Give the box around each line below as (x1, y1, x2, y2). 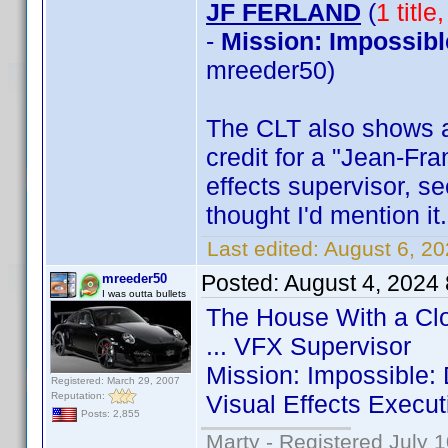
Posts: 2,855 (78, 408, 140, 420)
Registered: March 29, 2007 (51, 375, 180, 386)
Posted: (201, 270, 284, 296)
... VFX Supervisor (206, 332, 411, 360)
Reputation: (51, 389, 108, 401)
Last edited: (201, 237, 324, 260)
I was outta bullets (102, 288, 186, 299)
